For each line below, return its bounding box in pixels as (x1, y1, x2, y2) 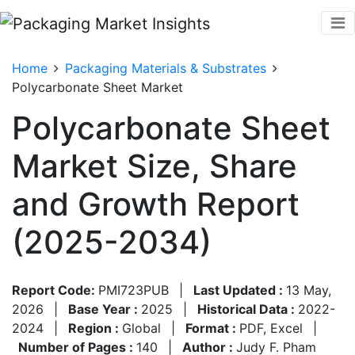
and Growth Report (12, 184, 300, 223)
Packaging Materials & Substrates (65, 59, 266, 76)
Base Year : (68, 300, 141, 317)
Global (122, 319, 161, 336)
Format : (185, 319, 239, 336)
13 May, (286, 281, 331, 298)
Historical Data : (197, 300, 298, 317)
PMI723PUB (98, 281, 169, 298)
